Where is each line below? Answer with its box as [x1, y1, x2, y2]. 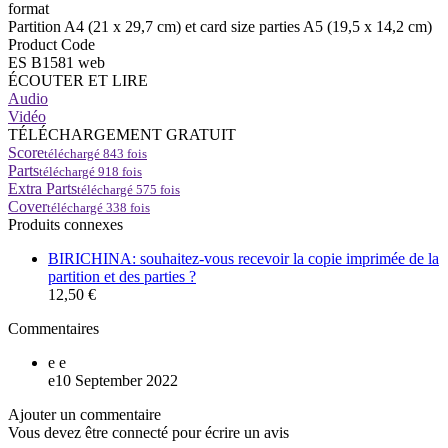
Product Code [8, 35, 95, 53]
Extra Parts [8, 179, 77, 197]
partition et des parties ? [48, 267, 196, 285]
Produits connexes [8, 215, 123, 233]
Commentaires [8, 319, 99, 337]
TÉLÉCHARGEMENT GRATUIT [8, 125, 236, 143]
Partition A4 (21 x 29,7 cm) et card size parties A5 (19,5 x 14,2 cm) [8, 17, 432, 35]
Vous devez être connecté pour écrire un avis [8, 423, 289, 441]
